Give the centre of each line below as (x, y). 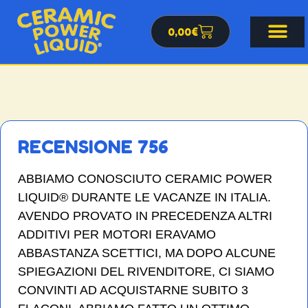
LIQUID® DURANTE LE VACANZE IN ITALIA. (144, 197)
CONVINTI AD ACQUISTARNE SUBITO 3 (133, 290)
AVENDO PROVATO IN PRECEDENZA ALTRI (145, 216)
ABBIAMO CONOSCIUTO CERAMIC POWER (145, 178)
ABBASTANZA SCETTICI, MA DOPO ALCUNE (147, 253)
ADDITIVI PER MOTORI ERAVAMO (117, 234)
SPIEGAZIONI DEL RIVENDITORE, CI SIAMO (146, 271)
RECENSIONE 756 (93, 146)
